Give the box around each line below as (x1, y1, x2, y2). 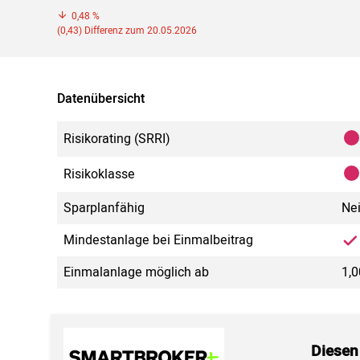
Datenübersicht (57, 89, 145, 109)
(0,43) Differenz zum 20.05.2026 (57, 23, 197, 39)
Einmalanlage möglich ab (63, 263, 209, 283)
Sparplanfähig (63, 198, 145, 219)
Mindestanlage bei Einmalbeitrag (63, 231, 253, 251)
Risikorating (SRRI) (63, 129, 170, 149)
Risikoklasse (63, 165, 135, 185)
